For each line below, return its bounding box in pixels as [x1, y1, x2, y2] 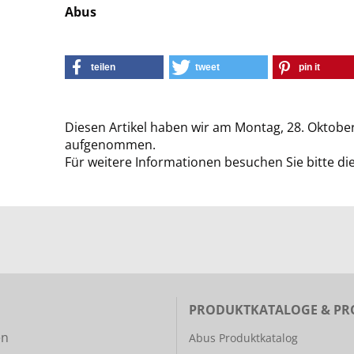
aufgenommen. [65, 136, 156, 153]
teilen [91, 62, 116, 73]
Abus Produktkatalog [189, 330, 298, 345]
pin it [299, 62, 321, 73]
